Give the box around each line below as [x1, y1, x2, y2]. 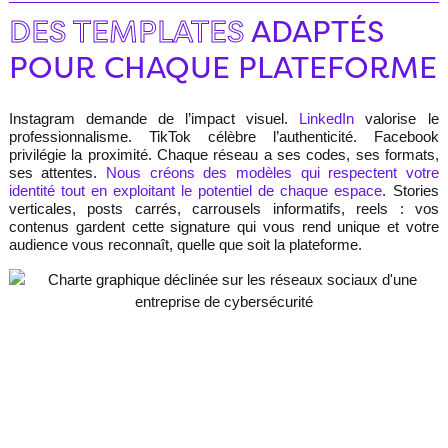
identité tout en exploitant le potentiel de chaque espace [8, 182, 382, 200]
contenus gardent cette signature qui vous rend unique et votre [8, 218, 439, 236]
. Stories [381, 182, 439, 200]
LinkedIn [298, 110, 354, 128]
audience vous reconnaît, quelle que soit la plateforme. [8, 236, 362, 254]
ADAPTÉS [243, 11, 384, 52]
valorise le [353, 110, 439, 128]
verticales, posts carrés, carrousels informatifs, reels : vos [8, 200, 439, 218]
